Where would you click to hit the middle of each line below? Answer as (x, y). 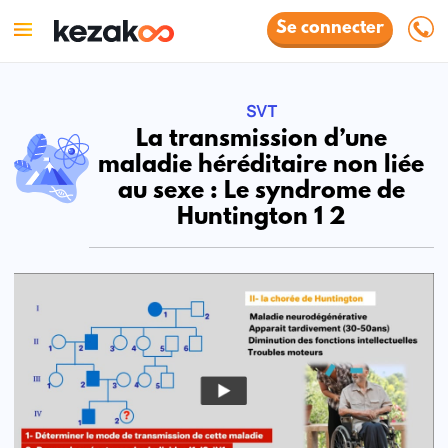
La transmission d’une (261, 140)
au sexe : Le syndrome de (261, 192)
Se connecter (330, 29)
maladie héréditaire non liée (261, 166)
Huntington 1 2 (261, 218)
